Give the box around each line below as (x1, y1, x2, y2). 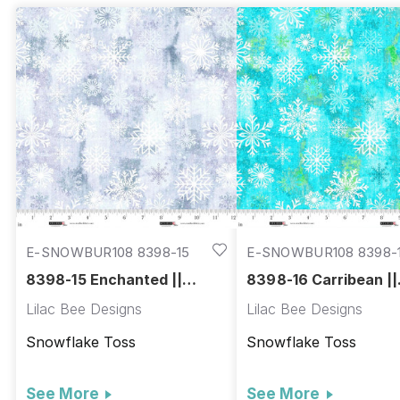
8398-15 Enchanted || (26, 271, 183, 289)
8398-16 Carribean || (246, 271, 398, 289)
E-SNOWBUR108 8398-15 (26, 243, 190, 261)
